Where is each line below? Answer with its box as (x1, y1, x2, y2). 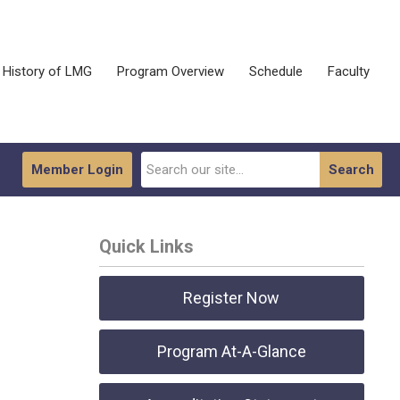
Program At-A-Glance (156, 342, 306, 361)
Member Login (31, 162, 123, 178)
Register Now (183, 288, 280, 307)
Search (329, 162, 374, 178)
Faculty (328, 63, 370, 79)
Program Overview (117, 63, 224, 79)
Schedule (249, 63, 303, 79)
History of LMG (3, 63, 92, 79)
